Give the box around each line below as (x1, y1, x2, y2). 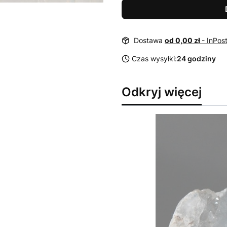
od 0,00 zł (165, 36, 202, 45)
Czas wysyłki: (132, 54, 177, 63)
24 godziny (177, 54, 216, 63)
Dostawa (134, 36, 165, 45)
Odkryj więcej (122, 85, 202, 99)
